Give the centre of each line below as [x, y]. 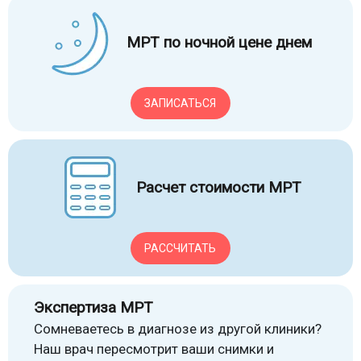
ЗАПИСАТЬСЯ [180, 103]
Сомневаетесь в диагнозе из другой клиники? [178, 329]
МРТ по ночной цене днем [219, 43]
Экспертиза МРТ [93, 308]
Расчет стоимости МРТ [219, 188]
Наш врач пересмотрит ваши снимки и [154, 349]
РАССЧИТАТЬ [180, 248]
